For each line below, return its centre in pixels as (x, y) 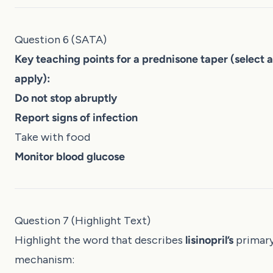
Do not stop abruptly (66, 98)
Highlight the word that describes (100, 240)
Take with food (52, 137)
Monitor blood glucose (70, 156)
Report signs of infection (76, 117)
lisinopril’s (209, 240)
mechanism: (44, 259)
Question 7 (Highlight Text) (83, 220)
